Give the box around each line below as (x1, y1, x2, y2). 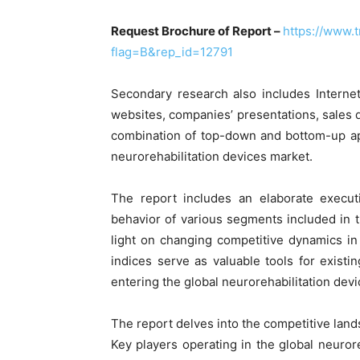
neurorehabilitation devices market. (111, 149, 313, 164)
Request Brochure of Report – (111, 23, 283, 39)
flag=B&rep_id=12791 (111, 44, 233, 59)
